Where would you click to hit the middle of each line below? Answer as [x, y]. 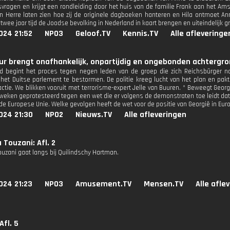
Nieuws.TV [94, 115]
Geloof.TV [93, 34]
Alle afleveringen [155, 115]
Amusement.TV [103, 184]
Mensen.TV [164, 184]
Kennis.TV [140, 34]
